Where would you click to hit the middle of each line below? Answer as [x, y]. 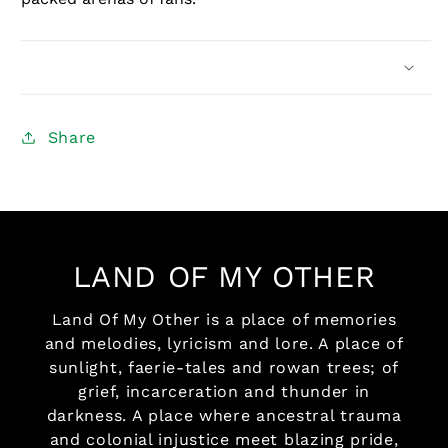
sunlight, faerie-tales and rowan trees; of [224, 367]
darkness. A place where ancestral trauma [224, 415]
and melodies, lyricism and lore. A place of [224, 343]
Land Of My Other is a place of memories [224, 319]
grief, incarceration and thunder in [224, 391]
